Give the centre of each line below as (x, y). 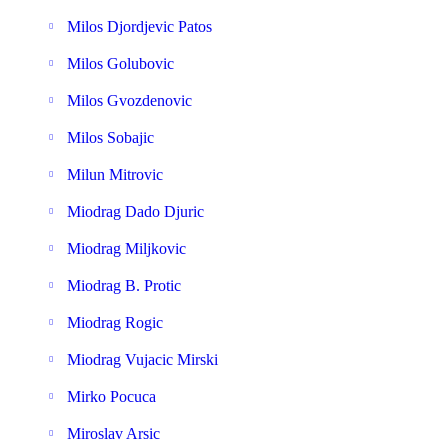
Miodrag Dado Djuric (135, 211)
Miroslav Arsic (113, 433)
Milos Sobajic (110, 137)
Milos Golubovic (120, 63)
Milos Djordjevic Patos (139, 26)
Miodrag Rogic (115, 322)
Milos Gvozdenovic (129, 100)
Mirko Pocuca (111, 396)
